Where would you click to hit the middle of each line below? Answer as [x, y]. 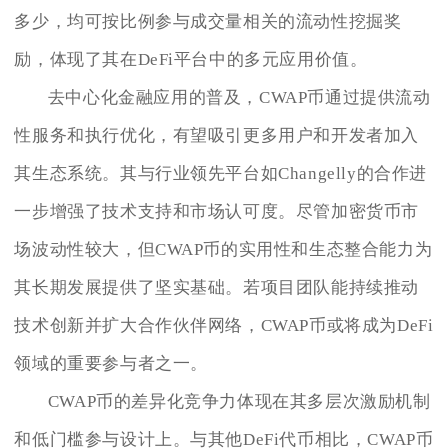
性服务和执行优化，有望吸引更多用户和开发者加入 [217, 135]
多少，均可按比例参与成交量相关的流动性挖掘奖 [208, 21]
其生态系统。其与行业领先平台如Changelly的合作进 [221, 173]
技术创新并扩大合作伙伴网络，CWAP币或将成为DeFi [224, 325]
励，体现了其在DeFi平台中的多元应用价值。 [191, 59]
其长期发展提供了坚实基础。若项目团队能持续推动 [217, 287]
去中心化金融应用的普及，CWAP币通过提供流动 [239, 97]
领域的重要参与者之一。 [111, 363]
